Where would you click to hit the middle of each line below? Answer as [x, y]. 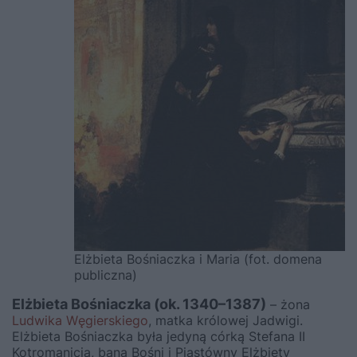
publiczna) [106, 275]
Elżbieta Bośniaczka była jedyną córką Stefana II [159, 336]
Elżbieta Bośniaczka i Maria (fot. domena [198, 259]
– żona [288, 304]
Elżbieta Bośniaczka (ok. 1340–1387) [139, 304]
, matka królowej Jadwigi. [226, 320]
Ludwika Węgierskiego [80, 320]
